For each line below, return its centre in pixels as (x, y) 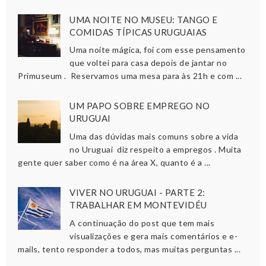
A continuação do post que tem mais (142, 223)
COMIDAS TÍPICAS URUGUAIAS (138, 32)
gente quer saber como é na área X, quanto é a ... (114, 163)
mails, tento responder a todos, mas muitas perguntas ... (129, 249)
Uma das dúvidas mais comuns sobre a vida (154, 137)
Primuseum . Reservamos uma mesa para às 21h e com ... (130, 76)
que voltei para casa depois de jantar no (148, 63)
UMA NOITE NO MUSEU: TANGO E (144, 19)
